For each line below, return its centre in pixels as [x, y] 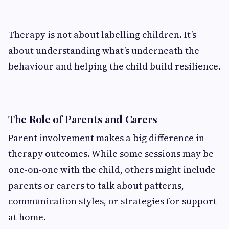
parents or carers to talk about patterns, [96, 185]
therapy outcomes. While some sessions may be [111, 153]
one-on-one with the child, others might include [112, 169]
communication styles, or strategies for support [112, 201]
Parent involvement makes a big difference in [106, 138]
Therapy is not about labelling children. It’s [102, 34]
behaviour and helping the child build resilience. [114, 66]
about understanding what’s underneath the [104, 50]
